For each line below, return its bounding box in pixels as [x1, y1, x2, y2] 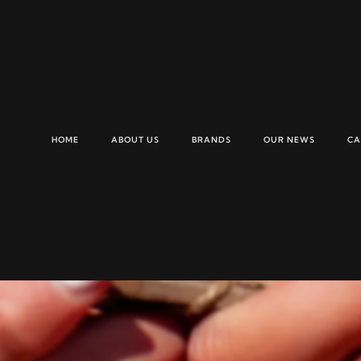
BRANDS [191, 134, 231, 145]
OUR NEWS [263, 134, 315, 145]
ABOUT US [110, 134, 160, 145]
